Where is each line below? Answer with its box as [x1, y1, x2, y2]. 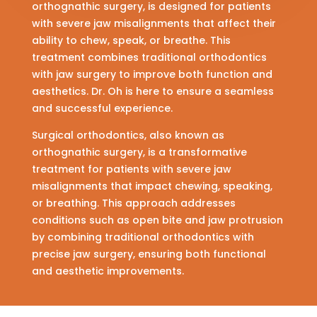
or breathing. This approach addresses [31, 196, 236, 211]
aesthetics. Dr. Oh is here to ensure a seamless [31, 84, 274, 99]
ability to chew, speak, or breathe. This [31, 33, 231, 48]
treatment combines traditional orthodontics [31, 50, 267, 65]
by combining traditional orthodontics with [31, 230, 254, 245]
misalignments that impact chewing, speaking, [31, 179, 272, 194]
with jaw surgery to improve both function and [31, 67, 272, 82]
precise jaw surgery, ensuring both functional [31, 247, 266, 262]
